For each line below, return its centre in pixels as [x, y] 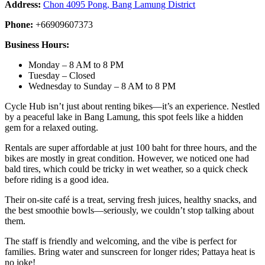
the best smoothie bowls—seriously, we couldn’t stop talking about [129, 210]
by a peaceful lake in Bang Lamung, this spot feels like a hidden [124, 117]
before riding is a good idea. [58, 179]
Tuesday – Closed [62, 75]
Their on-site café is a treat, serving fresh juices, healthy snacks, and [131, 199]
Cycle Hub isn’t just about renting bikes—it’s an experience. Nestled [132, 106]
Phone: [19, 24]
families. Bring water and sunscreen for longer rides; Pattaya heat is [130, 251]
